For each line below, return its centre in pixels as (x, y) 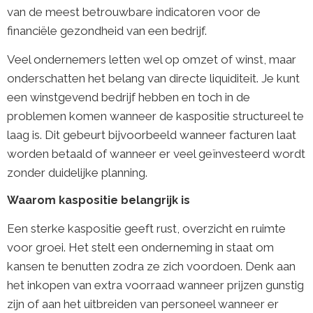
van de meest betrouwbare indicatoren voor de (134, 12)
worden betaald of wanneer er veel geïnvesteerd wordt (156, 154)
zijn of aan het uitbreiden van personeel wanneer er (143, 304)
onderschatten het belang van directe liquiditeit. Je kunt (153, 79)
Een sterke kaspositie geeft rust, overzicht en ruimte (146, 228)
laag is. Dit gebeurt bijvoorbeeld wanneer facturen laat (152, 135)
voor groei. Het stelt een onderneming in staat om (140, 247)
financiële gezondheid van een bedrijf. (107, 30)
